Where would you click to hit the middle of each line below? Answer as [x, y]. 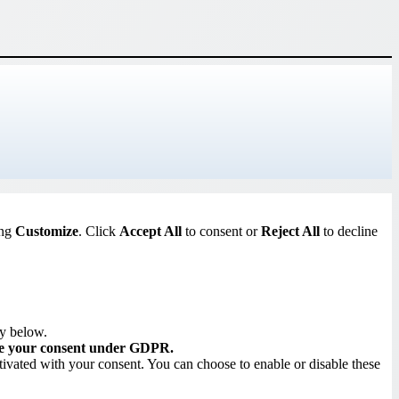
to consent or [221, 231]
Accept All [151, 231]
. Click [99, 231]
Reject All [290, 231]
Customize [47, 231]
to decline [349, 231]
